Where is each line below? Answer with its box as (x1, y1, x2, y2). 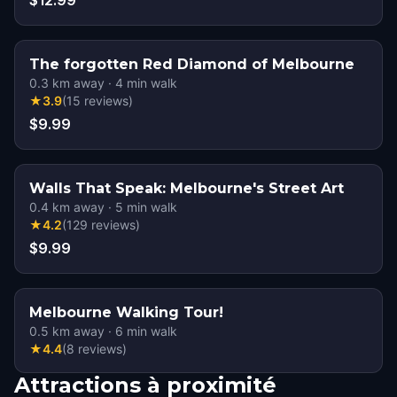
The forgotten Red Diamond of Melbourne (29, 56, 354, 73)
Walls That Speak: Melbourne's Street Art (29, 180, 344, 197)
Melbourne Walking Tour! (29, 304, 223, 321)
